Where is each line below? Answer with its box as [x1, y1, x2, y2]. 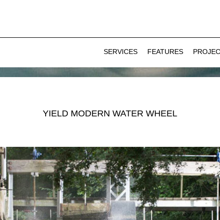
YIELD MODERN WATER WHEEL [42, 109, 177, 119]
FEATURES [147, 48, 183, 56]
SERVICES [103, 48, 137, 56]
